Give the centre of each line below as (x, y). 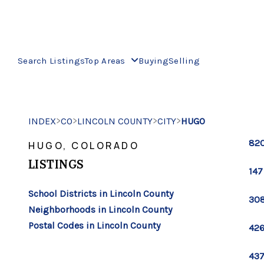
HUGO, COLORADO (84, 146)
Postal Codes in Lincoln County (94, 225)
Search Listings (52, 60)
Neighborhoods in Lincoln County (100, 209)
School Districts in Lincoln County (101, 194)
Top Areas (107, 60)
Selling (184, 60)
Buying (154, 60)
